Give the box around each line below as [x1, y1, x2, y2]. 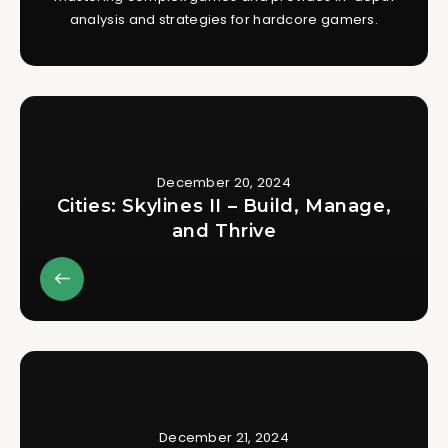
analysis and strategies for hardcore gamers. [69, 9, 379, 29]
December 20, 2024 [156, 172, 292, 192]
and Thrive [171, 219, 277, 242]
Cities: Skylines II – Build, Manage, [56, 194, 392, 217]
